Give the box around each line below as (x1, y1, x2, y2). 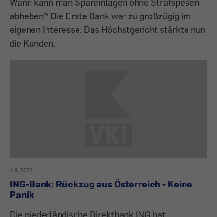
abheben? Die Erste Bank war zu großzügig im (10, 10, 191, 22)
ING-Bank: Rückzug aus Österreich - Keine (10, 178, 192, 190)
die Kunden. (10, 37, 55, 49)
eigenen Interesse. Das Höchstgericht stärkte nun (10, 24, 205, 35)
